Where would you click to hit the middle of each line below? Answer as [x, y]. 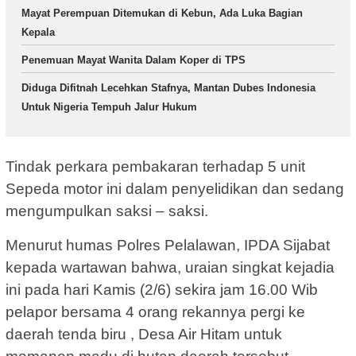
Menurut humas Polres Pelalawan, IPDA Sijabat [168, 245]
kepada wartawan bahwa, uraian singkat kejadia [170, 267]
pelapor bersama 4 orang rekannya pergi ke [155, 311]
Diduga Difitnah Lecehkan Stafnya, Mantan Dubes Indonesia [168, 88]
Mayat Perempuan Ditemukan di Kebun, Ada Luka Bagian [162, 14]
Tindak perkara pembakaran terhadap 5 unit [155, 166]
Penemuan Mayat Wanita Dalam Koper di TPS [133, 60]
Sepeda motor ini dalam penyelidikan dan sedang [175, 188]
